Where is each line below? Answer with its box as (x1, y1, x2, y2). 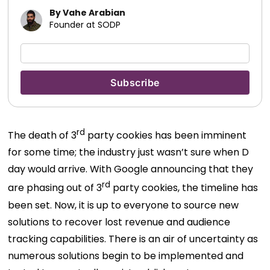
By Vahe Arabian (49, 7, 126, 19)
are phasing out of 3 (8, 181, 102, 195)
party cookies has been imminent (85, 128, 247, 143)
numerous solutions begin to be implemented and (8, 248, 244, 263)
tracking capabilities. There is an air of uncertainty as (8, 231, 259, 246)
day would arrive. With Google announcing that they (8, 162, 254, 177)
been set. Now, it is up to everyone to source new (8, 198, 239, 212)
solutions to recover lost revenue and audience (8, 215, 231, 229)
